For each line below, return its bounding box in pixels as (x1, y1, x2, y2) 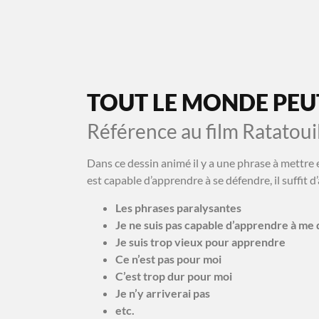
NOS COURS (14, 16, 71, 28)
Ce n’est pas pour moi (115, 251, 221, 266)
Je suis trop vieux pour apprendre (115, 234, 286, 249)
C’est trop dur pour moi (115, 268, 232, 283)
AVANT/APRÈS (244, 16, 311, 28)
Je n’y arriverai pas (115, 286, 210, 300)
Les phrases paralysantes (115, 200, 241, 214)
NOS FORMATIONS (113, 16, 202, 28)
